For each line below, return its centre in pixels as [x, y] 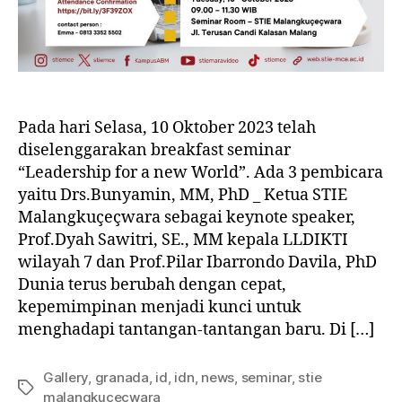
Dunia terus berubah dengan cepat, [152, 285]
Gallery [66, 377]
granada [122, 377]
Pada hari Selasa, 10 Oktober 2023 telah [167, 128]
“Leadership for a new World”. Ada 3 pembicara [201, 173]
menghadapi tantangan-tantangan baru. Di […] [196, 330]
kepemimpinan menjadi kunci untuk [160, 307]
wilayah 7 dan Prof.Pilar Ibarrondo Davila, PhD [197, 262]
